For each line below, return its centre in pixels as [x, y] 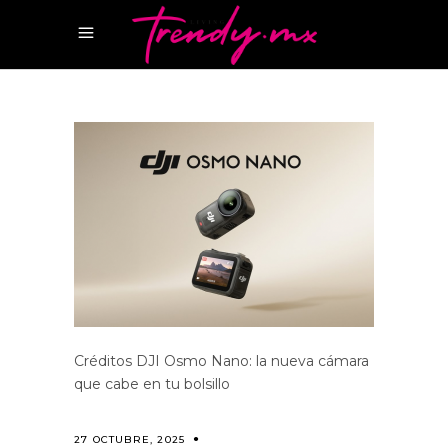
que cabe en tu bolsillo [152, 383]
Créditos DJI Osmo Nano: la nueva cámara [221, 360]
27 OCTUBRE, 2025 [130, 439]
